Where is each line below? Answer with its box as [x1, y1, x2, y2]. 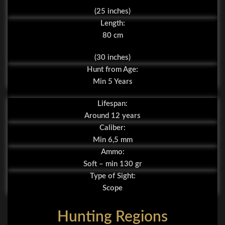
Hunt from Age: [87, 66, 138, 74]
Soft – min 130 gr [83, 160, 142, 168]
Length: [100, 20, 125, 28]
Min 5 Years [92, 78, 133, 86]
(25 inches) [94, 8, 131, 16]
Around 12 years [84, 112, 141, 120]
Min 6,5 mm [92, 136, 133, 144]
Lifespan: [97, 100, 128, 108]
